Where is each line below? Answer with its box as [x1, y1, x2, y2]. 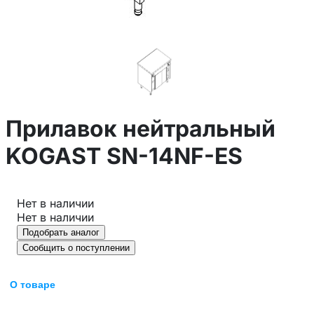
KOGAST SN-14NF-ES [6, 142, 243, 170]
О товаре [10, 278, 55, 290]
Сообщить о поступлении [22, 242, 130, 253]
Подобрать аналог [22, 226, 100, 238]
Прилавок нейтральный [6, 115, 275, 143]
